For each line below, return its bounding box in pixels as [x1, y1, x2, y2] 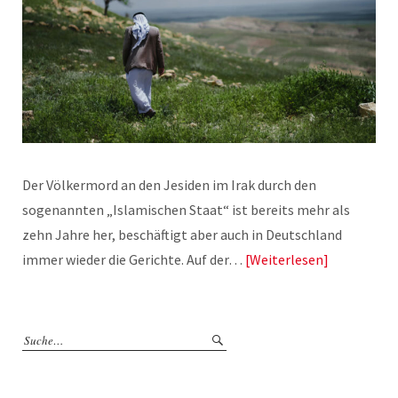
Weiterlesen [250, 250, 323, 268]
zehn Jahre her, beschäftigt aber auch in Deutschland [22, 225, 342, 243]
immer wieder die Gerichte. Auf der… [22, 250, 245, 268]
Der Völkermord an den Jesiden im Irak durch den [22, 175, 316, 194]
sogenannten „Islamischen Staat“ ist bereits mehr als [22, 200, 350, 219]
